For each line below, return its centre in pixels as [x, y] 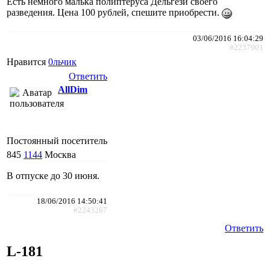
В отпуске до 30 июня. [53, 176]
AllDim [73, 90]
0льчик [62, 62]
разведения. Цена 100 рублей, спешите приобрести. [114, 13]
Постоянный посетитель [57, 141]
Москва [60, 155]
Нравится [27, 62]
